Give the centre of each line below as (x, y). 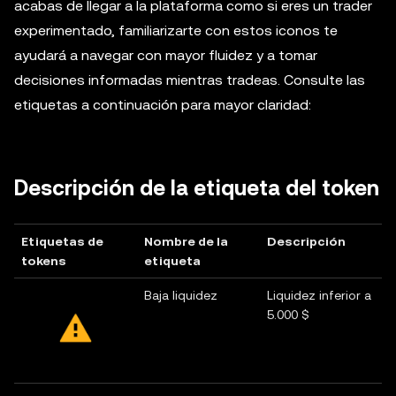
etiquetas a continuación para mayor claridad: (163, 105)
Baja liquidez (181, 295)
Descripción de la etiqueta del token (197, 188)
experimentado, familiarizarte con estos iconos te (176, 30)
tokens (44, 261)
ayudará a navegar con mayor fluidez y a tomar (166, 55)
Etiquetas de (62, 241)
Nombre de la (186, 241)
